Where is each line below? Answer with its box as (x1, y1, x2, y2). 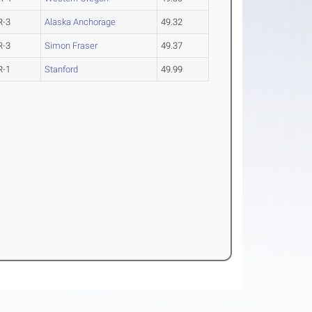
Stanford (45, 64, 79, 75)
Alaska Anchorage (45, 17, 116, 28)
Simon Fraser (45, 40, 98, 52)
